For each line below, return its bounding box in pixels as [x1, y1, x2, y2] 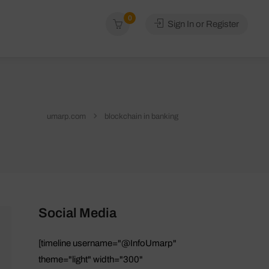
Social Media [38, 205, 116, 220]
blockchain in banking [104, 112, 178, 121]
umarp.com [47, 112, 86, 121]
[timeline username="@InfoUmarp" [38, 238, 177, 248]
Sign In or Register [166, 19, 239, 29]
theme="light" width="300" [38, 254, 143, 264]
